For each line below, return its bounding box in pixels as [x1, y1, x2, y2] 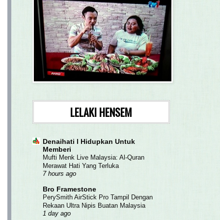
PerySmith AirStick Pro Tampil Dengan [43, 193, 153, 201]
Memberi [43, 145, 71, 153]
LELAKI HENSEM [70, 104, 132, 120]
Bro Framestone [43, 185, 96, 193]
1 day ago [43, 210, 71, 217]
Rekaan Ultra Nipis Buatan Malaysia [43, 201, 145, 209]
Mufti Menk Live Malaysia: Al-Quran [43, 153, 144, 161]
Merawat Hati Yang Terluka [43, 162, 119, 169]
